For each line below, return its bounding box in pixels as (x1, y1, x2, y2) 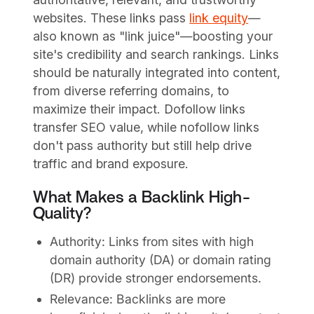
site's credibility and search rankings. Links (33, 46, 280, 62)
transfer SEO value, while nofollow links (33, 119, 260, 135)
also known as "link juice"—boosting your (33, 28, 273, 43)
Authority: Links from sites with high (49, 234, 254, 250)
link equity (189, 10, 249, 25)
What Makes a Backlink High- (33, 189, 252, 206)
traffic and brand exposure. (33, 156, 189, 171)
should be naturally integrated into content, (33, 64, 281, 80)
